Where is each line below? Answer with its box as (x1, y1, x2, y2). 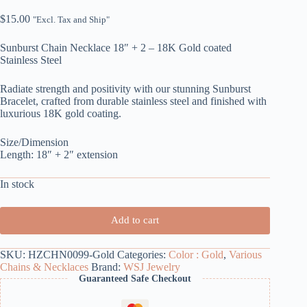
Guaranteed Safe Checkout (79, 273, 192, 284)
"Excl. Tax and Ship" (33, 14, 110, 25)
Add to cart (111, 214, 160, 226)
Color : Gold (169, 248, 223, 260)
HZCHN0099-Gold (28, 248, 114, 260)
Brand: (91, 260, 123, 273)
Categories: (117, 248, 169, 260)
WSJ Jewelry (123, 260, 180, 273)
